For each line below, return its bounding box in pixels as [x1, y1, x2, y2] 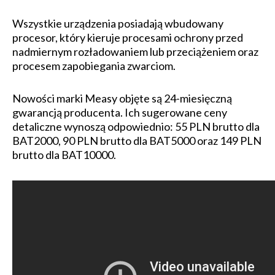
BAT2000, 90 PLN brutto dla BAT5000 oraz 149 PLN [12, 134, 261, 148]
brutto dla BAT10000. [12, 148, 116, 162]
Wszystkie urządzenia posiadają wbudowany [12, 17, 223, 31]
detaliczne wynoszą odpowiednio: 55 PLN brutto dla [12, 120, 260, 134]
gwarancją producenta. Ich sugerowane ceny [12, 106, 227, 120]
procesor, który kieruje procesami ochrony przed [12, 31, 243, 45]
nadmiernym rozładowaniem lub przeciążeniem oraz [12, 45, 258, 59]
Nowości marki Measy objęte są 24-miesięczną [12, 91, 232, 106]
